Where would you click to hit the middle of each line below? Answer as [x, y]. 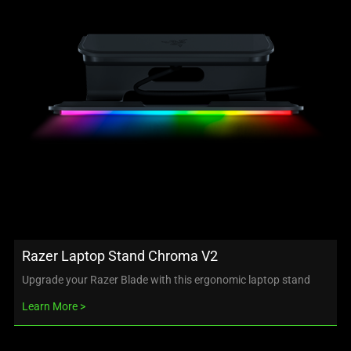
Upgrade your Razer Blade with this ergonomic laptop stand [166, 279]
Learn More [50, 306]
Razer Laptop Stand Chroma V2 [120, 255]
